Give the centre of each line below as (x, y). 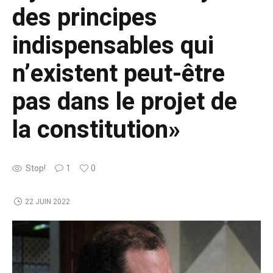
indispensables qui (113, 46)
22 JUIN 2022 (47, 201)
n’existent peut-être (119, 74)
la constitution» (96, 130)
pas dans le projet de (125, 102)
